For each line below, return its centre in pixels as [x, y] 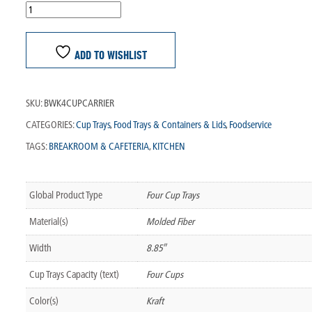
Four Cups [164, 274]
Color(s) [44, 301]
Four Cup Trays [172, 195]
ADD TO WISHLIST [109, 54]
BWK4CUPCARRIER [79, 103]
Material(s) [48, 221]
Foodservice [250, 124]
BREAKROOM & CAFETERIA [99, 146]
